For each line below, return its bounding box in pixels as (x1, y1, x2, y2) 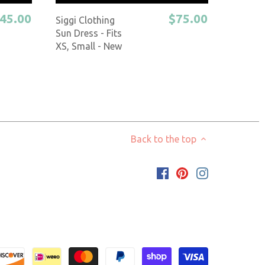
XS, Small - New (55, 40, 122, 51)
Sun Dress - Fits (55, 27, 122, 38)
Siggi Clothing (55, 14, 115, 25)
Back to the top (130, 133, 196, 144)
